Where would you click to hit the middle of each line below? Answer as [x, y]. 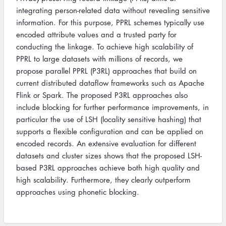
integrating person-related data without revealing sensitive [113, 10]
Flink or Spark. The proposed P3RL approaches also [102, 95]
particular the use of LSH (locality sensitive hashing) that [109, 119]
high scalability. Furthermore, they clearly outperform [103, 180]
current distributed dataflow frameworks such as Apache [110, 83]
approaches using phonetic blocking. [78, 192]
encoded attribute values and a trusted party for [96, 34]
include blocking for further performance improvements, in [112, 107]
